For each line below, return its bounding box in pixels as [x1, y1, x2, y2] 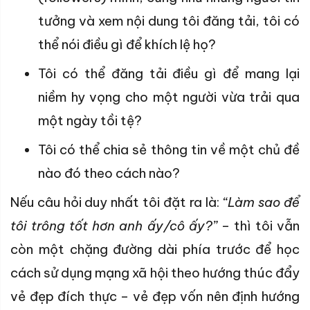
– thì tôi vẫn [217, 217, 300, 235]
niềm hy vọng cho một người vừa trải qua [38, 89, 300, 106]
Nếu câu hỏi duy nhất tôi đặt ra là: [10, 194, 223, 211]
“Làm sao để [222, 194, 300, 211]
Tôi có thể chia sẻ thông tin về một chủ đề [38, 141, 300, 158]
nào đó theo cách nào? [38, 165, 180, 182]
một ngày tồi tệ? [38, 112, 142, 129]
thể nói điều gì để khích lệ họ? [38, 36, 216, 53]
